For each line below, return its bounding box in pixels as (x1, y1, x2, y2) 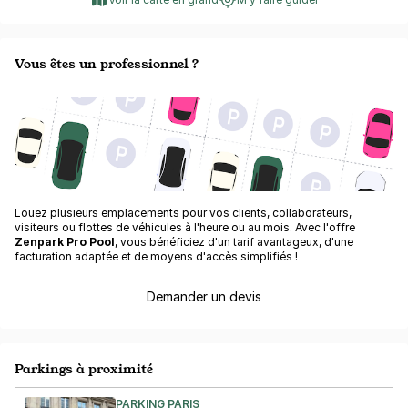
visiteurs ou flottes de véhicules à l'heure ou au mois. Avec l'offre (15, 220, 355, 234)
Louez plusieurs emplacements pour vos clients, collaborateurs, (15, 206, 352, 219)
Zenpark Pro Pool (15, 235, 115, 249)
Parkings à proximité (15, 360, 153, 377)
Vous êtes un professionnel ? (15, 55, 199, 72)
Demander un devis (147, 289, 261, 304)
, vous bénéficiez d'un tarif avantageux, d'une (115, 235, 353, 249)
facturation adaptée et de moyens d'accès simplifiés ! (15, 250, 298, 263)
